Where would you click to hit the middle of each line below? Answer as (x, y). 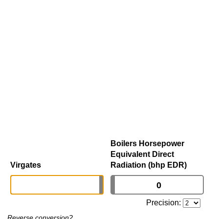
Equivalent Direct (142, 154)
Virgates (26, 165)
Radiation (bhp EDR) (149, 165)
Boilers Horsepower (147, 144)
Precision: (165, 203)
